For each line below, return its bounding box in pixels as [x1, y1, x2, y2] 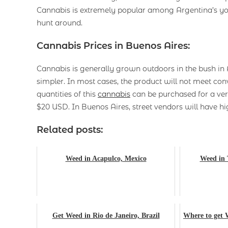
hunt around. [37, 18, 82, 27]
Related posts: [37, 124, 103, 135]
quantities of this [37, 89, 98, 99]
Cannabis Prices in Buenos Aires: [37, 40, 190, 51]
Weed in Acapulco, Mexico [65, 154, 147, 162]
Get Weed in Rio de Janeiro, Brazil [52, 211, 160, 219]
